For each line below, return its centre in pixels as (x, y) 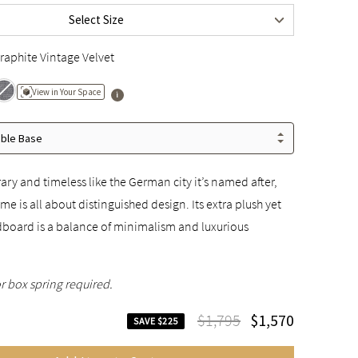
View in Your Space (67, 91)
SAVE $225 (156, 321)
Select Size (97, 20)
